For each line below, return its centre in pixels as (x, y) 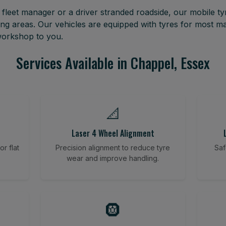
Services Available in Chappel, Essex (113, 63)
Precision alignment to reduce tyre (113, 148)
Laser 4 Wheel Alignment (113, 133)
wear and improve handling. (113, 158)
